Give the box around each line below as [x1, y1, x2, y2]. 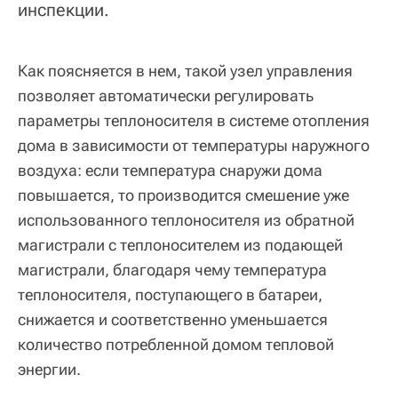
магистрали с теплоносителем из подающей [18, 235, 343, 254]
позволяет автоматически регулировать [18, 85, 314, 105]
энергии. [18, 359, 81, 378]
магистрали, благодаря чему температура [18, 259, 327, 279]
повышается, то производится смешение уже [18, 185, 349, 204]
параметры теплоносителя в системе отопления [18, 110, 370, 130]
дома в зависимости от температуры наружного [18, 135, 370, 155]
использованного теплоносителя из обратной [18, 210, 354, 229]
